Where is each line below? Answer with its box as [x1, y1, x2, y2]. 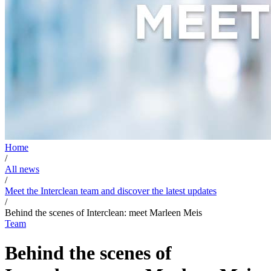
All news [5, 163, 39, 174]
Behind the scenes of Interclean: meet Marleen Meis [5, 207, 202, 218]
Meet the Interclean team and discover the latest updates [5, 185, 217, 196]
